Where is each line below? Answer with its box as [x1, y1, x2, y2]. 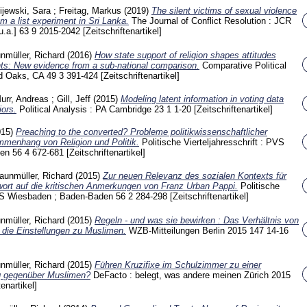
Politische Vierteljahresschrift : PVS [142, 137, 284, 148]
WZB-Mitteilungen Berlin [129, 225, 228, 236]
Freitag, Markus [59, 5, 121, 16]
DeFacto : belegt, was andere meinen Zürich [93, 269, 271, 280]
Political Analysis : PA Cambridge [19, 103, 154, 114]
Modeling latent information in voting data [121, 93, 284, 104]
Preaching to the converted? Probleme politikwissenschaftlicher [16, 127, 267, 138]
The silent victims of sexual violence [151, 5, 297, 16]
